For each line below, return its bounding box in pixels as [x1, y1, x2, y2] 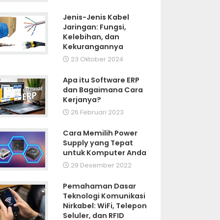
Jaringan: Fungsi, [63, 22, 127, 32]
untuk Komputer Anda [63, 148, 147, 158]
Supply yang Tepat [63, 138, 134, 148]
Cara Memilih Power [63, 128, 138, 138]
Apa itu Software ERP [63, 75, 140, 85]
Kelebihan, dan [63, 32, 120, 42]
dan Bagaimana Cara [63, 85, 143, 95]
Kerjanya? [63, 95, 102, 105]
